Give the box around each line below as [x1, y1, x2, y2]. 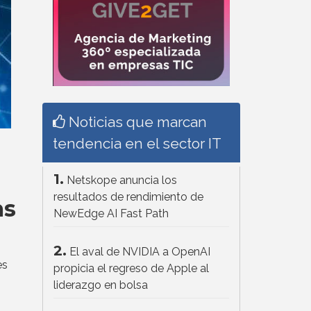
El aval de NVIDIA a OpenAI [69, 245, 210, 259]
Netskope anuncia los [67, 174, 177, 187]
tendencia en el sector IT [53, 135, 221, 153]
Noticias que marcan [65, 113, 207, 131]
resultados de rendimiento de [53, 190, 203, 204]
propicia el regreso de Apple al [53, 262, 209, 276]
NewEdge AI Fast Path [53, 207, 169, 221]
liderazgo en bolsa [53, 278, 148, 292]
